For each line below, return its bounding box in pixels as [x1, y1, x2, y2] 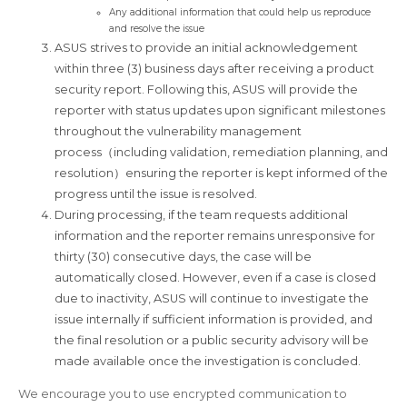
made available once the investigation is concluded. [55, 353, 361, 368]
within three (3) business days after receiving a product [55, 61, 374, 75]
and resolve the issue [109, 22, 204, 35]
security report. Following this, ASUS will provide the [55, 82, 358, 96]
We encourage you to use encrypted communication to [18, 386, 347, 401]
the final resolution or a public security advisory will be [55, 333, 369, 347]
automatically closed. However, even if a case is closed [55, 270, 376, 284]
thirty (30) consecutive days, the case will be [55, 249, 312, 263]
